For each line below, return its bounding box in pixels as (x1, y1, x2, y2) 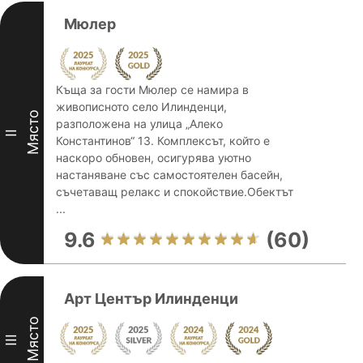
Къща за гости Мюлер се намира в (56, 83, 249, 96)
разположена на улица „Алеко (56, 117, 223, 130)
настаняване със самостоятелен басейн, (56, 168, 283, 181)
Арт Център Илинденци (64, 290, 238, 307)
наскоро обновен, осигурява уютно (56, 151, 251, 164)
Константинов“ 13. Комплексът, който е (56, 134, 270, 147)
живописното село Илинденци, (56, 100, 227, 113)
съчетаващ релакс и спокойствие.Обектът (56, 185, 293, 199)
